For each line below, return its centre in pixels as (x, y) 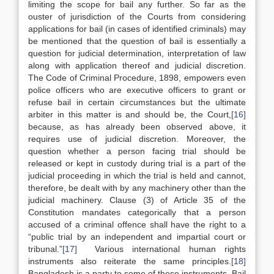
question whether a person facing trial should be (137, 151)
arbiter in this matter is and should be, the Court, (130, 114)
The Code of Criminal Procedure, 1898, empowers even (137, 78)
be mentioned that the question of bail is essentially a (137, 41)
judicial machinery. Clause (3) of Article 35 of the (137, 200)
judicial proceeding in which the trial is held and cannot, (137, 176)
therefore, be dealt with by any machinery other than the (137, 188)
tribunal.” (45, 249)
